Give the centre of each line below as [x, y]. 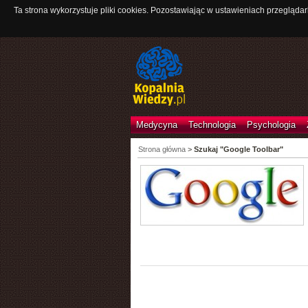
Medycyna [156, 125]
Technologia [212, 125]
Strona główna [162, 149]
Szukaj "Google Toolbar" [238, 149]
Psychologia [271, 125]
